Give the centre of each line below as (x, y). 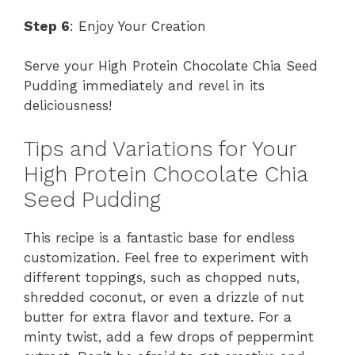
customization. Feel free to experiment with (166, 257)
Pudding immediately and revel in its (144, 86)
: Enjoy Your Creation (138, 26)
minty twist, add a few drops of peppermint (169, 336)
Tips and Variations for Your (160, 149)
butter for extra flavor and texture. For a (158, 317)
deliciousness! (68, 106)
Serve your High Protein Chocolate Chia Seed (171, 66)
